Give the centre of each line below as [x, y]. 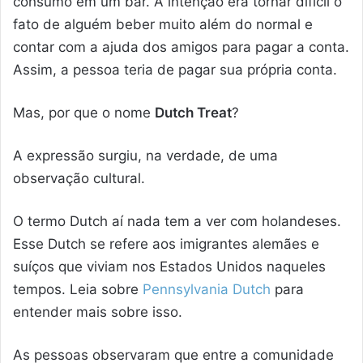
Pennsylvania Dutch [207, 290]
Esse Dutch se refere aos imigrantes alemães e [166, 244]
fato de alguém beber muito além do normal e [163, 25]
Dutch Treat [193, 113]
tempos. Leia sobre [78, 290]
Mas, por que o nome [84, 113]
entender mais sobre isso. [98, 312]
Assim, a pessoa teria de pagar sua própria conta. [175, 70]
